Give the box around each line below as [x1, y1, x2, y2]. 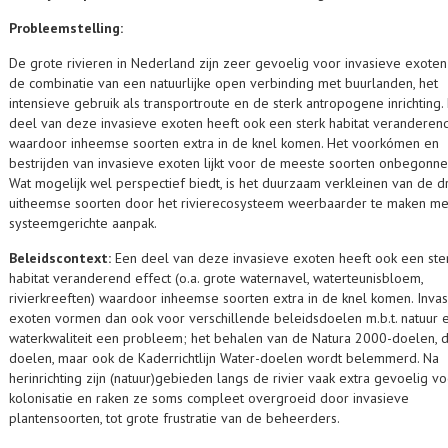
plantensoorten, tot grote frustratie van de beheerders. [9, 409, 340, 427]
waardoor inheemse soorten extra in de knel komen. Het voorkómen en [9, 134, 439, 152]
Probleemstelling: [9, 19, 127, 37]
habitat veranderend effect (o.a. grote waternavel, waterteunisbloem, [9, 269, 423, 287]
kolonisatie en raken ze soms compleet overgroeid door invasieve [9, 389, 409, 407]
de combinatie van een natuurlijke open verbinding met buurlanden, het [9, 74, 438, 92]
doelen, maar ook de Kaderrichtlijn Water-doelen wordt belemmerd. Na [9, 349, 439, 367]
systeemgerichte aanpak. [9, 214, 157, 232]
